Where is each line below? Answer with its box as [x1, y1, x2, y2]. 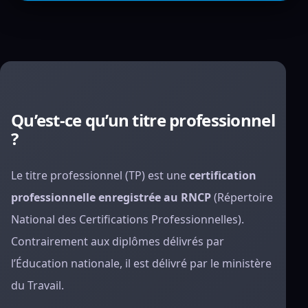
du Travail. [11, 278, 64, 293]
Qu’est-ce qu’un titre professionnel [11, 109, 275, 131]
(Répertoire [211, 190, 273, 205]
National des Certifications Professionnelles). [11, 212, 244, 227]
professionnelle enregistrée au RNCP [11, 190, 211, 205]
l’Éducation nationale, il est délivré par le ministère [11, 256, 272, 271]
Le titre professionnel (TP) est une [11, 168, 189, 183]
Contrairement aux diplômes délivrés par [11, 234, 224, 249]
